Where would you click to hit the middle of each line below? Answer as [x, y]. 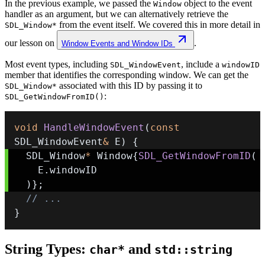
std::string [193, 250]
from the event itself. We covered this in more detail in [159, 25]
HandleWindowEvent [94, 127]
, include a [201, 64]
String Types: [47, 249]
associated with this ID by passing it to [130, 85]
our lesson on [31, 43]
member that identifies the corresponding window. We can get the [127, 75]
